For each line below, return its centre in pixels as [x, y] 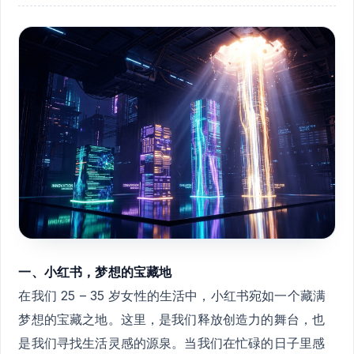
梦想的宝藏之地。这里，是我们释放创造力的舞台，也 [172, 319]
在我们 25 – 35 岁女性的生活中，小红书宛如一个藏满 [172, 295]
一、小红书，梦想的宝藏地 [95, 271]
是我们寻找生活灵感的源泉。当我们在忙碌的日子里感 [172, 343]
